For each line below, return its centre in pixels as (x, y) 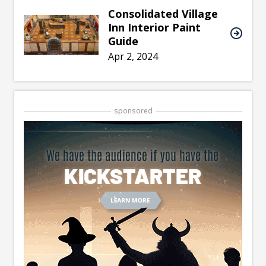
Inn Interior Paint (155, 28)
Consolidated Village (163, 14)
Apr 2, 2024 (133, 57)
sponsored (133, 111)
